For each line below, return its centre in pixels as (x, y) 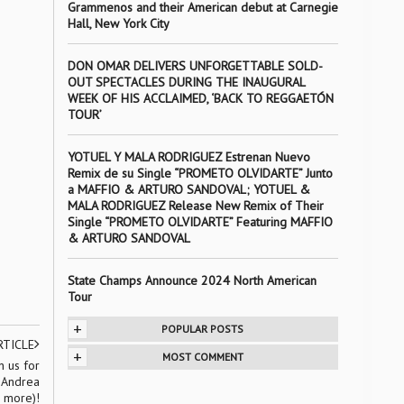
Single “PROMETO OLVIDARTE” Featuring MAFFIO (200, 222)
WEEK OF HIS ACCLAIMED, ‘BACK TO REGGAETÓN (200, 98)
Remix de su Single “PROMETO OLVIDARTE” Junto (200, 173)
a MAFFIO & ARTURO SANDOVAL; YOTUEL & (188, 189)
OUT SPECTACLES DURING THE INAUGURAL (186, 82)
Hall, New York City (118, 23)
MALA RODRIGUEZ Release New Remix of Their (195, 206)
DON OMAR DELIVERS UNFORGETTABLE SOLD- (195, 66)
